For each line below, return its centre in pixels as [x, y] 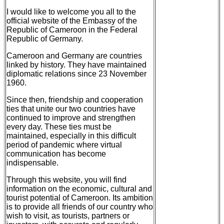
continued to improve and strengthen [71, 117]
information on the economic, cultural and [79, 188]
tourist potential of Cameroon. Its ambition [80, 197]
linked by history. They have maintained [76, 64]
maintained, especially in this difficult [71, 135]
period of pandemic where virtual [64, 144]
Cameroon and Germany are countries [74, 55]
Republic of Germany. [45, 38]
